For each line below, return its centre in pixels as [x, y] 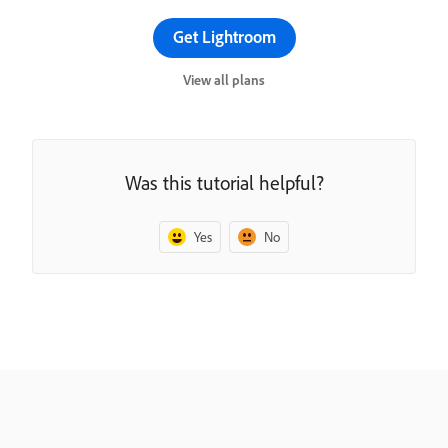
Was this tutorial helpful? [224, 182]
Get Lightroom [224, 36]
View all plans [224, 80]
